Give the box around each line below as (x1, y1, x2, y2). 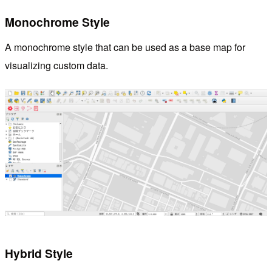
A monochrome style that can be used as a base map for (5, 40, 245, 55)
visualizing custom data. (5, 58, 108, 73)
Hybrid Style (5, 245, 73, 262)
